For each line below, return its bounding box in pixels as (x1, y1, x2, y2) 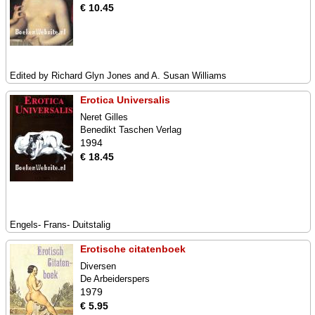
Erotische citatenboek (80, 243, 186, 255)
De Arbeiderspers (80, 274, 150, 284)
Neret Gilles (80, 112, 128, 122)
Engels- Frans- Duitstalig (10, 219, 110, 230)
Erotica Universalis (80, 94, 170, 105)
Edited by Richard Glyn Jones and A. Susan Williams (10, 70, 226, 81)
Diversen (80, 261, 116, 271)
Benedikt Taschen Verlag (80, 124, 181, 135)
